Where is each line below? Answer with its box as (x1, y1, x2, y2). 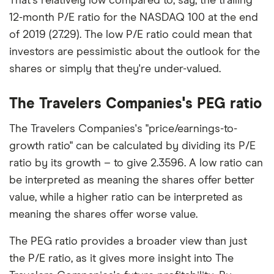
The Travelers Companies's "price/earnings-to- (9, 123, 237, 135)
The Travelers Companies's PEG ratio (9, 96, 262, 111)
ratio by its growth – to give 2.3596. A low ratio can (9, 157, 263, 169)
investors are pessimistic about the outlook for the (9, 46, 260, 57)
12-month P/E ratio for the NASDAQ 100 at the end (9, 12, 258, 23)
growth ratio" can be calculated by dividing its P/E (9, 140, 256, 152)
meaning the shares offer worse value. (9, 209, 198, 220)
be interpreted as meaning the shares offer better (9, 174, 254, 186)
